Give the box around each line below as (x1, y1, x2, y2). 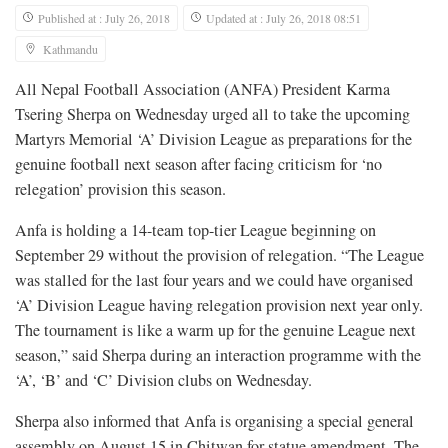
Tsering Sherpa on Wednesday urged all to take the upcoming (15, 103, 410, 126)
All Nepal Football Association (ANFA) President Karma (15, 78, 390, 101)
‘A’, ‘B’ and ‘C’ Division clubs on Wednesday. (15, 369, 312, 392)
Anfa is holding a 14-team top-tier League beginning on (15, 219, 376, 242)
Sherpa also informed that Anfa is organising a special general (15, 410, 414, 433)
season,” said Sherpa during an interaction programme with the (15, 344, 421, 367)
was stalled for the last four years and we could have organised (15, 269, 413, 292)
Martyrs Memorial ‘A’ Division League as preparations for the (15, 128, 412, 151)
